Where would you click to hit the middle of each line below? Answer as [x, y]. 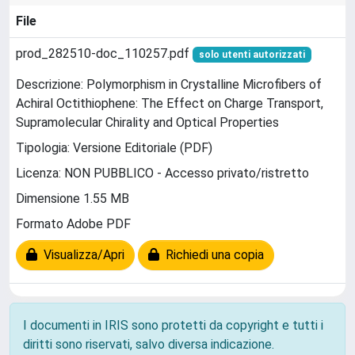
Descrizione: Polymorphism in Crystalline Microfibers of [169, 85]
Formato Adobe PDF [73, 224]
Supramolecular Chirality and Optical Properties [147, 123]
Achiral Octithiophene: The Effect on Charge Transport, [170, 104]
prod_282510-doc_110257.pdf [104, 53]
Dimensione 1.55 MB [73, 199]
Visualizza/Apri [81, 255]
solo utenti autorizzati [252, 55]
